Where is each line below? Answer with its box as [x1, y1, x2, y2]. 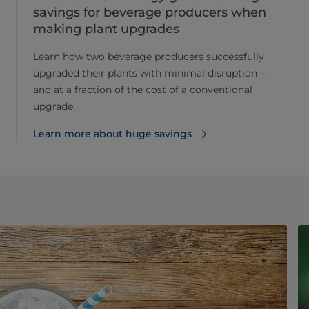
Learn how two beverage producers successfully [33, 50, 264, 63]
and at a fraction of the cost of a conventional [33, 83, 252, 96]
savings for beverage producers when [33, 4, 266, 20]
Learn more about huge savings [33, 127, 192, 140]
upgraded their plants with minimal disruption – [33, 66, 265, 79]
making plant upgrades [33, 21, 179, 37]
